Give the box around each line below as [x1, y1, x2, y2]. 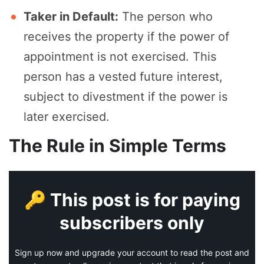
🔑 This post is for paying [24, 189, 240, 211]
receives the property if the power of [24, 29, 229, 44]
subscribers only [60, 212, 204, 234]
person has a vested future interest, [24, 70, 223, 84]
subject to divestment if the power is [24, 90, 227, 104]
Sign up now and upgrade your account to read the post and [15, 247, 249, 258]
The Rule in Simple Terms [9, 135, 226, 157]
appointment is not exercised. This [24, 49, 216, 64]
